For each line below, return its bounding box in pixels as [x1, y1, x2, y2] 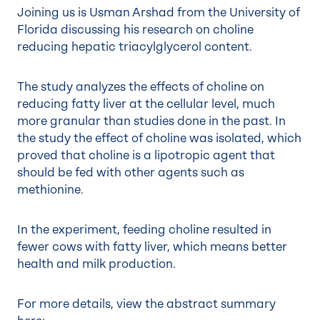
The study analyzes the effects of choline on [17, 80, 264, 94]
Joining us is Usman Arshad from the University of [17, 6, 300, 19]
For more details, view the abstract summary [17, 297, 276, 311]
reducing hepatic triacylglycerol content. [17, 40, 255, 54]
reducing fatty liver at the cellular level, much [17, 97, 275, 111]
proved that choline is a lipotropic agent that [17, 149, 275, 162]
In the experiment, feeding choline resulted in [17, 223, 271, 236]
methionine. [17, 183, 86, 196]
